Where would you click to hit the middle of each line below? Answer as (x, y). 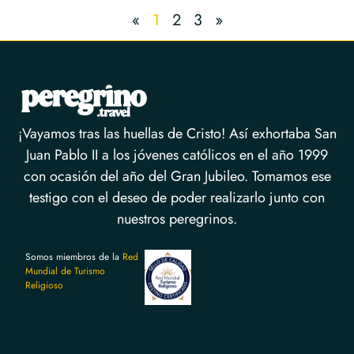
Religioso (45, 285)
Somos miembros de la (74, 256)
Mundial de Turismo (66, 271)
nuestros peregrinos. (177, 219)
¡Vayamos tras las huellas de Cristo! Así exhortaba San (177, 134)
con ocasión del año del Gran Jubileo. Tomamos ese (177, 177)
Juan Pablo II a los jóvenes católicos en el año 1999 (177, 155)
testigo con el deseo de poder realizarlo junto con (177, 198)
